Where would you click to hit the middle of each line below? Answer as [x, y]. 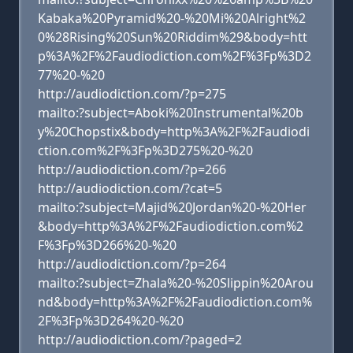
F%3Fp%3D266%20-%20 [107, 245]
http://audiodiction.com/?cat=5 [130, 188]
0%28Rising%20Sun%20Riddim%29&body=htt [173, 37]
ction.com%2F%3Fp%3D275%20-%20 [145, 150]
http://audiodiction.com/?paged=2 [140, 340]
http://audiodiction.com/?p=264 [132, 264]
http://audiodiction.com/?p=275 [132, 94]
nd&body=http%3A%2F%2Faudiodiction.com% [175, 302]
